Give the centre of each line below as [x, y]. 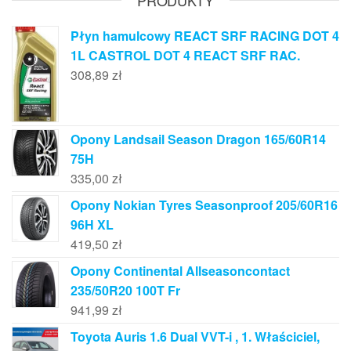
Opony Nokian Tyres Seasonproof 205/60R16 [204, 204]
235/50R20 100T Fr [125, 290]
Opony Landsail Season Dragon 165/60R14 [198, 139]
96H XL [92, 224]
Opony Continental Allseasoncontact [180, 270]
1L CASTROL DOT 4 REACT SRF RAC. [185, 55]
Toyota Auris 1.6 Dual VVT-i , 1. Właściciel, [195, 336]
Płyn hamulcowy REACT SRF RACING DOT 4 [205, 36]
